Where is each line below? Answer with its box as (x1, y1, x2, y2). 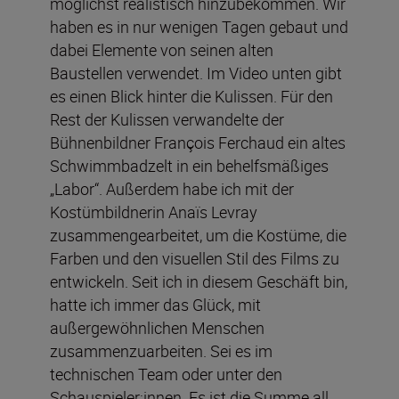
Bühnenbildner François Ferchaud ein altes (50, 131, 346, 153)
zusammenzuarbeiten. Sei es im (50, 339, 273, 362)
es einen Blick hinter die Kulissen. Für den (50, 85, 333, 107)
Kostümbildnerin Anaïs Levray (50, 200, 257, 223)
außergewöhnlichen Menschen (50, 316, 265, 338)
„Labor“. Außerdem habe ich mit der (50, 177, 294, 199)
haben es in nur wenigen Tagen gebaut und (50, 15, 348, 37)
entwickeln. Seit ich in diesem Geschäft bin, (50, 270, 347, 292)
